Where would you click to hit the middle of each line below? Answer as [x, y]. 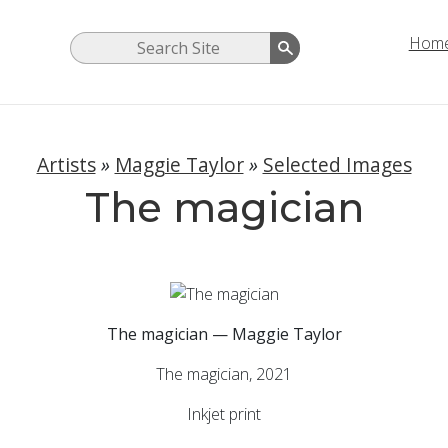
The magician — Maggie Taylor [224, 333]
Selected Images [337, 165]
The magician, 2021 [224, 373]
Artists [66, 165]
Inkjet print [224, 413]
